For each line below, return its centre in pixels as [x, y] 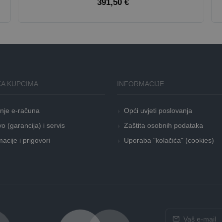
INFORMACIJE [140, 84]
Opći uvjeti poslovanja [158, 111]
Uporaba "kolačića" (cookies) [169, 140]
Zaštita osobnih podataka [164, 125]
